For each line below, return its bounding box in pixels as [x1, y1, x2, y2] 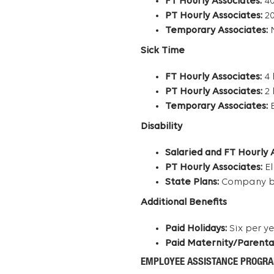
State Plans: [165, 177, 219, 188]
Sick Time [140, 46, 185, 56]
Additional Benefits [140, 198, 227, 208]
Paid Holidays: [165, 224, 227, 234]
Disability [140, 122, 182, 132]
